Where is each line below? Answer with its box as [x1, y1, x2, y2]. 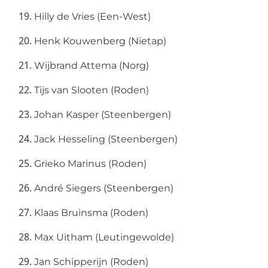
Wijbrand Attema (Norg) [34, 60, 149, 71]
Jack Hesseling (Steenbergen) [34, 133, 178, 145]
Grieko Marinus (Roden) [34, 158, 147, 169]
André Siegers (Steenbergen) [34, 182, 173, 194]
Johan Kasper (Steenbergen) [34, 109, 171, 120]
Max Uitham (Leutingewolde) [34, 232, 174, 243]
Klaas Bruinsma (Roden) [34, 207, 148, 218]
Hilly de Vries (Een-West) [34, 11, 151, 22]
